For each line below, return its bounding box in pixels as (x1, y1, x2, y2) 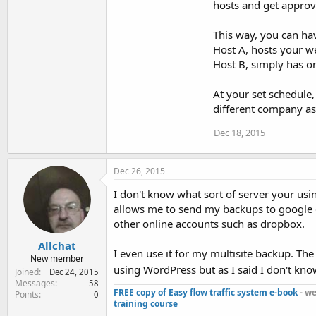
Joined (15, 266, 39, 278)
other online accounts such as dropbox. (114, 216, 305, 231)
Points (15, 288, 39, 300)
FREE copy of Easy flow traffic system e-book (114, 286, 298, 298)
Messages (15, 277, 55, 289)
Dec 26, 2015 (114, 164, 165, 177)
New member (30, 253, 84, 265)
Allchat (37, 238, 76, 253)
